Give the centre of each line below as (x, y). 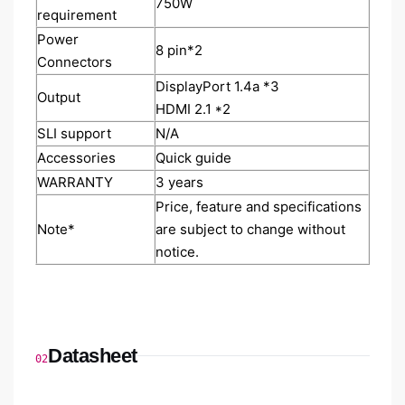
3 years (179, 183)
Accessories (76, 158)
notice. (177, 252)
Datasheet (93, 355)
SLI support (74, 134)
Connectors (75, 62)
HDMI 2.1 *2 (193, 109)
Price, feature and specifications (259, 207)
